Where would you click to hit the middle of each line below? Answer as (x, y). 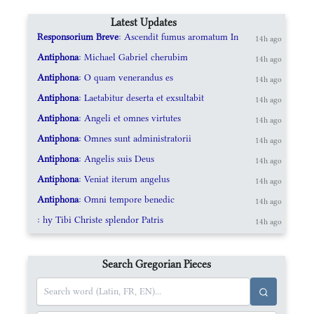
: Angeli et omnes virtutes (129, 118)
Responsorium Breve (77, 36)
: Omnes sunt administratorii (135, 138)
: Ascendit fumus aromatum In (178, 36)
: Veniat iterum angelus (124, 179)
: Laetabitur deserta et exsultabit (141, 97)
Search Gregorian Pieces (157, 264)
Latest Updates (143, 22)
